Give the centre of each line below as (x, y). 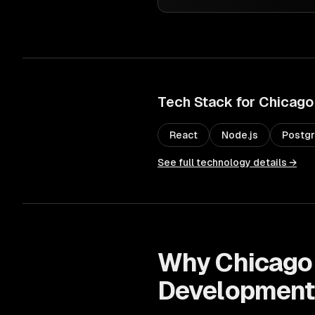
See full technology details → (227, 162)
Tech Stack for (208, 102)
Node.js (240, 135)
